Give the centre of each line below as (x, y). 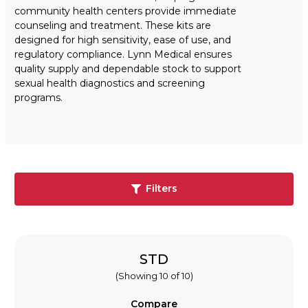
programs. (38, 97)
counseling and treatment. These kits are (113, 25)
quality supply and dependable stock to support (128, 68)
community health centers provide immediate (125, 11)
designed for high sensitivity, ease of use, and (123, 40)
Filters (161, 189)
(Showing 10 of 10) (154, 275)
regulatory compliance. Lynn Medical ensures (123, 54)
